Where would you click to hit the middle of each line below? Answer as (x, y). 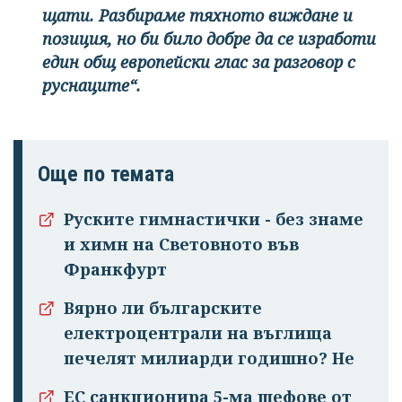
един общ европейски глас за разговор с (199, 62)
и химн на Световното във (181, 245)
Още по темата (106, 175)
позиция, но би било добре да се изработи (209, 39)
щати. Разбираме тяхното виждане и (197, 16)
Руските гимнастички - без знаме (214, 219)
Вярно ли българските (163, 308)
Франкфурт (115, 270)
